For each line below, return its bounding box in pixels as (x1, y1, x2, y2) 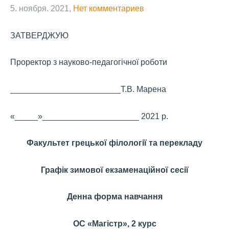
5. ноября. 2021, (10, 4, 71, 13)
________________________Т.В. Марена (10, 84, 166, 94)
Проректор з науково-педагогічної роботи (10, 58, 167, 67)
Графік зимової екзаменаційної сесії (40, 165, 189, 174)
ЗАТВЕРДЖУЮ (10, 31, 68, 40)
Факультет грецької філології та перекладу (27, 139, 202, 148)
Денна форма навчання (66, 192, 163, 201)
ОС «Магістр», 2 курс (73, 219, 156, 228)
